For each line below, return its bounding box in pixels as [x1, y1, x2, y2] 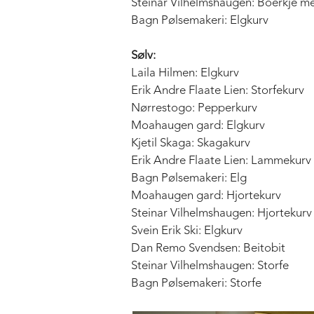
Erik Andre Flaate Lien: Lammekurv [131, 154, 311, 167]
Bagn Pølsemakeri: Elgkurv [131, 14, 268, 27]
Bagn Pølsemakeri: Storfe [131, 277, 261, 289]
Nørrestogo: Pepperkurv [131, 102, 257, 114]
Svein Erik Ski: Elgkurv [131, 224, 243, 237]
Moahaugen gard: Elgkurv [131, 119, 265, 132]
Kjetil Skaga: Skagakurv [131, 137, 250, 149]
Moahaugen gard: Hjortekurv [131, 189, 281, 202]
